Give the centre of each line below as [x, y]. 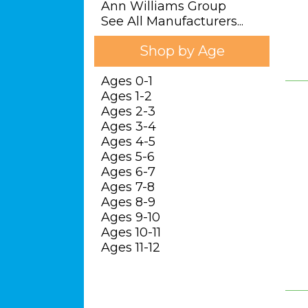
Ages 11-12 [131, 247]
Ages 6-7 [128, 172]
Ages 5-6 [128, 157]
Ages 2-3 [128, 111]
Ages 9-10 [131, 217]
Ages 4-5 [128, 142]
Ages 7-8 [128, 187]
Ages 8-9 [128, 202]
